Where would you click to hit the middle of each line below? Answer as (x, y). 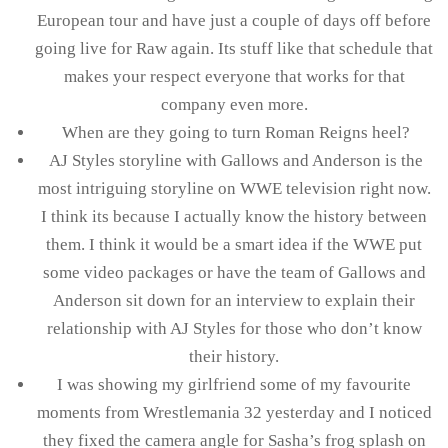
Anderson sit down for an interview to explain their (234, 300)
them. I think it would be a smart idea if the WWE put (234, 244)
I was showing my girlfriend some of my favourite (234, 384)
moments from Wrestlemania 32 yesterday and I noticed (234, 412)
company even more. (234, 104)
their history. (234, 356)
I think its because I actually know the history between (234, 216)
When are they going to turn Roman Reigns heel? (234, 132)
